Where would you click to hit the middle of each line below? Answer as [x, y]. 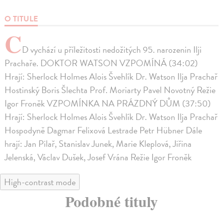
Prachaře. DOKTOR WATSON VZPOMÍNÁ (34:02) [101, 63]
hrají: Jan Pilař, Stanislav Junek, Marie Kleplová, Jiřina [98, 143]
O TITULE [21, 19]
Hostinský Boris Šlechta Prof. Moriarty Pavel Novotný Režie [110, 90]
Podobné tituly [111, 201]
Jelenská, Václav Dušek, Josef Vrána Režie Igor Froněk [98, 157]
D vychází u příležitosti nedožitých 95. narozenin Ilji [112, 49]
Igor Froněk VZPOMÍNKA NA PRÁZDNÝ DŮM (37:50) [108, 103]
